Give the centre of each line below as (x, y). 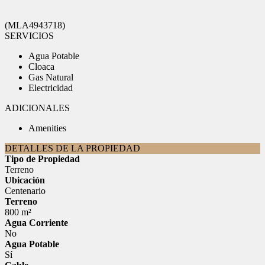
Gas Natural (51, 77)
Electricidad (51, 88)
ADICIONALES (37, 108)
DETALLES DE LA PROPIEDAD (72, 148)
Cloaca (41, 67)
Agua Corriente (36, 223)
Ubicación (25, 180)
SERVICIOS (29, 36)
